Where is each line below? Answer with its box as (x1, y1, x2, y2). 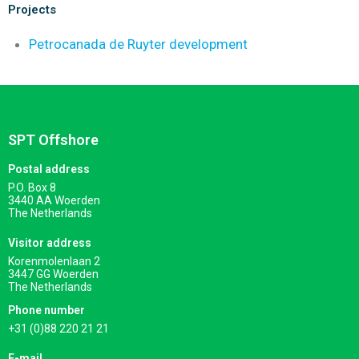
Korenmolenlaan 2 (8, 254, 100, 268)
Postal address (8, 162, 90, 175)
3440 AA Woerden (8, 193, 100, 207)
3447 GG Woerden (8, 267, 99, 280)
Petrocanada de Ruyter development (28, 36, 248, 53)
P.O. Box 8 (8, 180, 56, 194)
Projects (8, 2, 56, 18)
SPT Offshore (8, 131, 99, 148)
